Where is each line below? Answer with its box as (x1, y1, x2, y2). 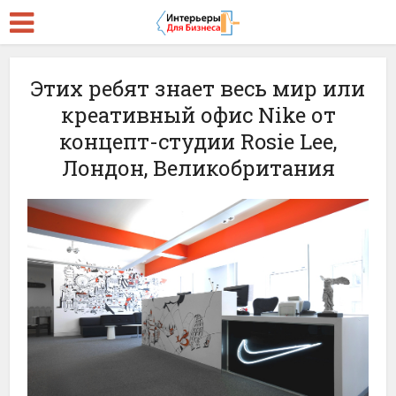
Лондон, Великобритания (61, 154, 335, 182)
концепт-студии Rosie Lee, (59, 127, 337, 156)
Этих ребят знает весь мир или (31, 74, 365, 103)
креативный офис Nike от (60, 101, 336, 129)
